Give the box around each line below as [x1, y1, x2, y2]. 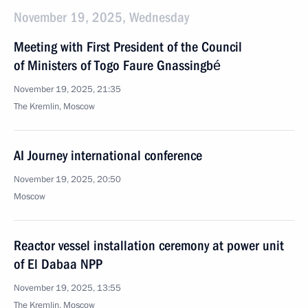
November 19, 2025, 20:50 [14, 173, 121, 186]
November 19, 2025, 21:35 [14, 83, 121, 96]
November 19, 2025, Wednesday [14, 9, 189, 25]
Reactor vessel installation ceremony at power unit [14, 237, 284, 254]
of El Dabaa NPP [14, 256, 102, 272]
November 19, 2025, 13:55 [14, 282, 121, 294]
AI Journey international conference [14, 147, 202, 164]
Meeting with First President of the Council [14, 38, 242, 55]
